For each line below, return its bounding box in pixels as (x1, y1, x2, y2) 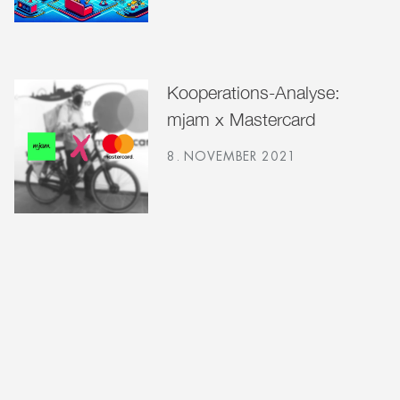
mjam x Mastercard (166, 109, 315, 130)
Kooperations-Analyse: (166, 82, 340, 104)
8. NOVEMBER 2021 (166, 148, 297, 165)
